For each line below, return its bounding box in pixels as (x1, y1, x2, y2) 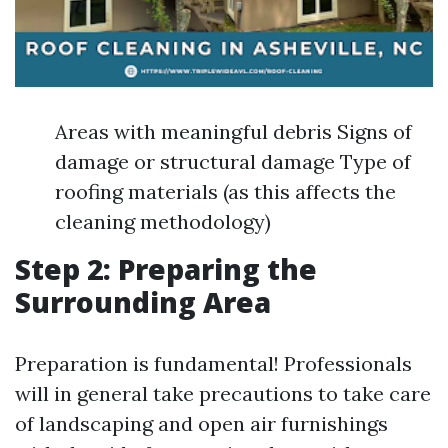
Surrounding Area (15, 283, 271, 321)
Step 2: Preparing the (15, 250, 317, 288)
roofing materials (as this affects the (55, 179, 396, 204)
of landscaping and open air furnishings (15, 411, 388, 436)
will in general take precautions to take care (15, 381, 431, 406)
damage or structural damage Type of (55, 149, 411, 174)
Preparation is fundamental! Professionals (15, 351, 412, 376)
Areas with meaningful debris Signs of (55, 119, 412, 144)
